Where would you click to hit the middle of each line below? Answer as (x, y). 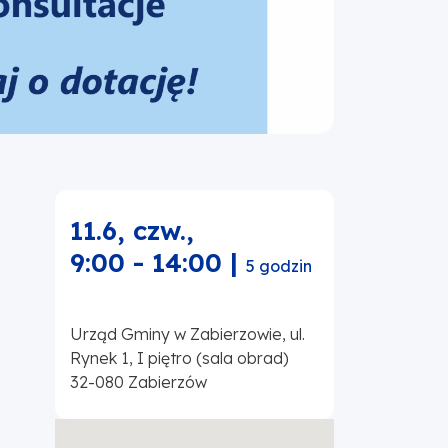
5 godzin (279, 266)
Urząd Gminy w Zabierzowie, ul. (187, 334)
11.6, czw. (128, 231)
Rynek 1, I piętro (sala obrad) (179, 358)
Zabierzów (167, 382)
